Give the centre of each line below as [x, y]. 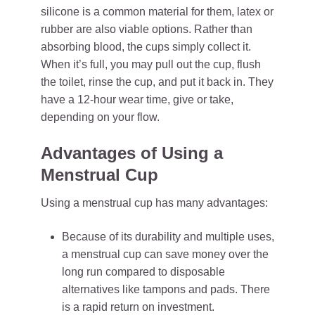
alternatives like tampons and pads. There [166, 289]
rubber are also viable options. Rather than [147, 29]
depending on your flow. [100, 117]
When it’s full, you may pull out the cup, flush [151, 64]
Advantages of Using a [132, 153]
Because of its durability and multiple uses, [168, 237]
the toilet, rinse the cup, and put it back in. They [157, 82]
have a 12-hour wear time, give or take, [137, 99]
